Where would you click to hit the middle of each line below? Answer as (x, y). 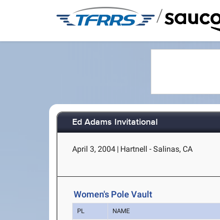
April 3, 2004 (94, 149)
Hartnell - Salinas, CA (157, 149)
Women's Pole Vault (113, 194)
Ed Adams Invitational (115, 123)
